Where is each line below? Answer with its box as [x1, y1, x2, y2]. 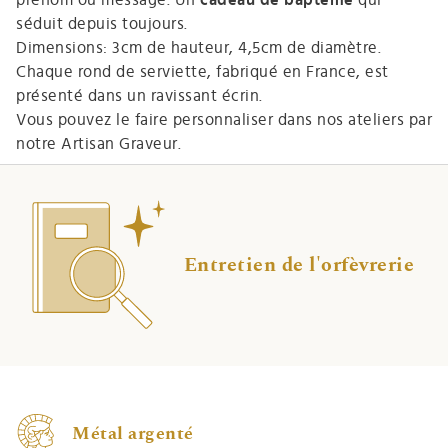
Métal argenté [72, 425, 194, 444]
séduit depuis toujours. [16, 15, 188, 32]
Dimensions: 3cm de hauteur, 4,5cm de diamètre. [16, 39, 381, 56]
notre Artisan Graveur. [16, 135, 181, 152]
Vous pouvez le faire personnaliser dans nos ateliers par [16, 111, 432, 128]
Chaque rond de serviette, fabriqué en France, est [16, 63, 389, 80]
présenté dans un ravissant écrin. [16, 87, 263, 104]
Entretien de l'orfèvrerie [183, 255, 415, 276]
